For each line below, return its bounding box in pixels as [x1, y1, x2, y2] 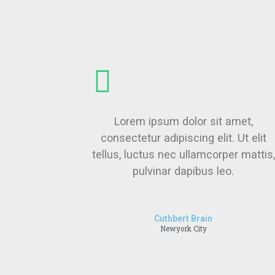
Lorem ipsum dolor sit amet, [114, 114, 253, 128]
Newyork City [160, 223, 207, 233]
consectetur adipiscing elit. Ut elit [100, 131, 266, 144]
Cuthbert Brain [154, 213, 213, 223]
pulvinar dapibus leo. [133, 164, 234, 177]
